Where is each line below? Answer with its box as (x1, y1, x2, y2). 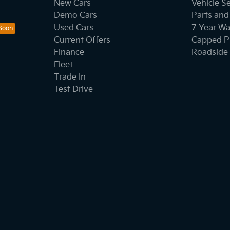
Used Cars (53, 23, 93, 33)
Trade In (53, 72, 86, 82)
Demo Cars (53, 10, 97, 21)
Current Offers (53, 35, 110, 45)
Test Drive (53, 84, 93, 94)
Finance (53, 47, 84, 57)
